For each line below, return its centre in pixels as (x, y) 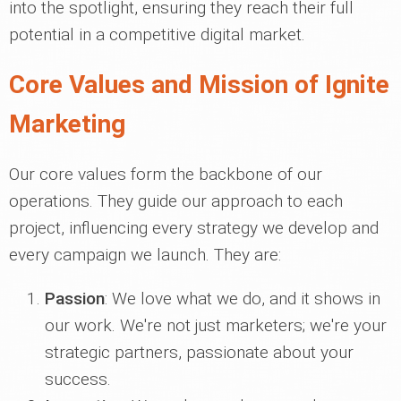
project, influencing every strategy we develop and (194, 228)
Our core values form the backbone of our (166, 174)
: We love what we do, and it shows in (243, 299)
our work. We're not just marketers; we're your (216, 325)
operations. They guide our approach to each (176, 201)
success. (78, 379)
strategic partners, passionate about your (199, 352)
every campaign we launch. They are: (145, 255)
